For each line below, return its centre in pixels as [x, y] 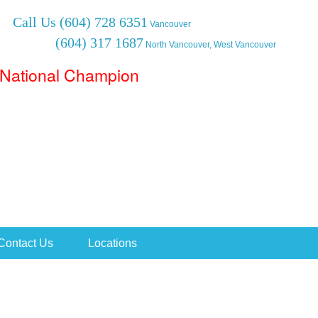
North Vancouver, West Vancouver [210, 45]
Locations [112, 243]
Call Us [34, 22]
